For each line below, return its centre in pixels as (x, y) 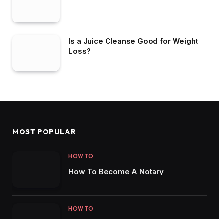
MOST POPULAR (44, 132)
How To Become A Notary (116, 172)
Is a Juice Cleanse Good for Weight (133, 41)
